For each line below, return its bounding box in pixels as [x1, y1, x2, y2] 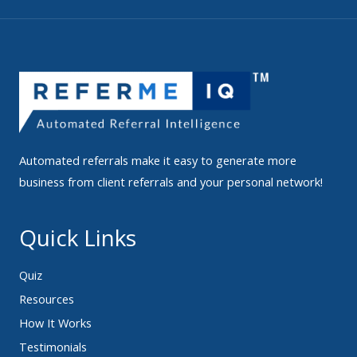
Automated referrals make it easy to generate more [19, 151, 296, 168]
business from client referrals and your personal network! [19, 173, 323, 190]
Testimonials [19, 338, 87, 355]
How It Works [19, 314, 92, 331]
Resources [19, 290, 74, 307]
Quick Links [19, 222, 136, 253]
